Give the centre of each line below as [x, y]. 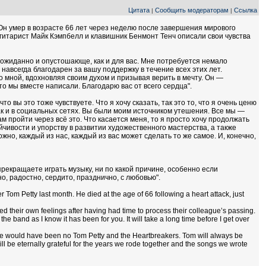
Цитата [139, 10]
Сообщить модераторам [192, 10]
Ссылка [246, 10]
